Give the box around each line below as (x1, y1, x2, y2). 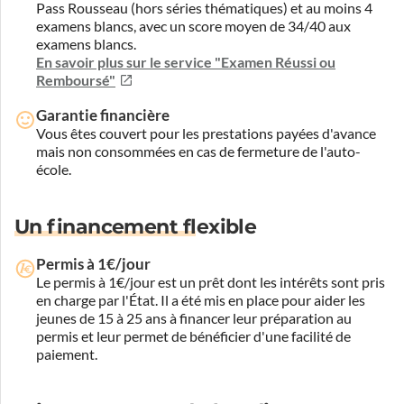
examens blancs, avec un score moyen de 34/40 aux (36, 17, 351, 34)
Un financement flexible (14, 214, 257, 239)
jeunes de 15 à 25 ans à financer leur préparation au (36, 309, 352, 326)
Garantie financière (36, 106, 170, 124)
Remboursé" (36, 71, 115, 88)
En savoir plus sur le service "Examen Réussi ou (36, 53, 335, 70)
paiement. (36, 345, 97, 363)
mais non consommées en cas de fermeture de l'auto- (36, 142, 361, 160)
